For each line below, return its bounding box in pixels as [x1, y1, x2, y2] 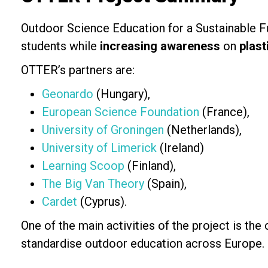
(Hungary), [96, 87, 150, 101]
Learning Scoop [42, 159, 124, 173]
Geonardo [42, 87, 96, 101]
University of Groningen [42, 123, 164, 137]
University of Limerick [42, 141, 157, 155]
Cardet [42, 194, 80, 209]
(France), [199, 105, 249, 119]
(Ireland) [157, 141, 204, 155]
